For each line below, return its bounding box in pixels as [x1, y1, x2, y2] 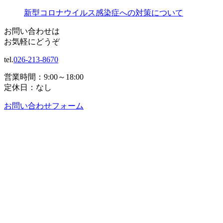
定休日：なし [4, 83, 52, 92]
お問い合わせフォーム [4, 101, 84, 110]
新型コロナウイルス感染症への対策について [24, 8, 183, 17]
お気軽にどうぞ [4, 37, 60, 46]
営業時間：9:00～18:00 [4, 72, 92, 81]
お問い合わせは [4, 26, 60, 35]
